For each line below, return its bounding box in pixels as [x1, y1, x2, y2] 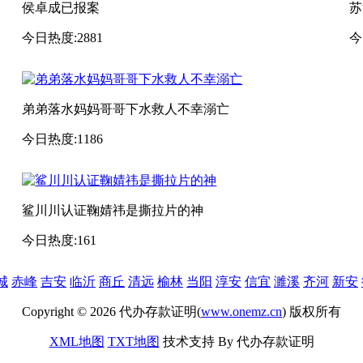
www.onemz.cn [201, 304, 282, 318]
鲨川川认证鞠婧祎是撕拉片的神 [22, 203, 204, 217]
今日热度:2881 [22, 30, 104, 45]
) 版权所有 [282, 304, 341, 318]
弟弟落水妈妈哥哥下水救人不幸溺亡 [22, 101, 230, 116]
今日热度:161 [22, 233, 97, 247]
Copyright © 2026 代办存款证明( [22, 304, 201, 318]
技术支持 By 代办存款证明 [159, 334, 314, 348]
